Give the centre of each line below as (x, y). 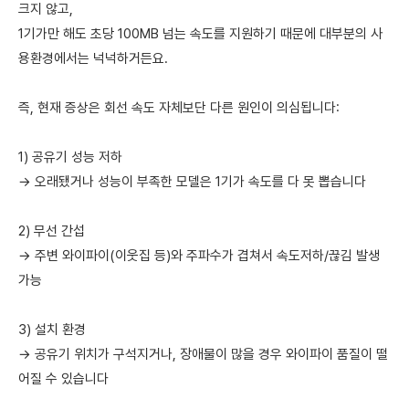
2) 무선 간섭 (52, 231)
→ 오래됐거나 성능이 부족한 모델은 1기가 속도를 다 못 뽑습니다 (192, 181)
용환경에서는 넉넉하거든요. (93, 58)
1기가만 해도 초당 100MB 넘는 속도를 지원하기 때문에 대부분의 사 (200, 33)
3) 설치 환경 (52, 329)
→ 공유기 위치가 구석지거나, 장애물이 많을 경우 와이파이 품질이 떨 (203, 354)
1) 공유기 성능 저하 (70, 157)
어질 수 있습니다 (63, 378)
